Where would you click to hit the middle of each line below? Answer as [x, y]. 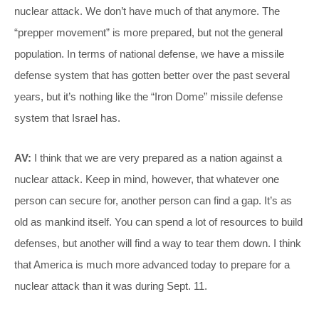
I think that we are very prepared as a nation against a [157, 157]
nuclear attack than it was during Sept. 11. [111, 286]
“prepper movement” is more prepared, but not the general [148, 32]
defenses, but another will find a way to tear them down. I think [158, 243]
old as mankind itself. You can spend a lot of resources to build [158, 221]
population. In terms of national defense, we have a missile [149, 53]
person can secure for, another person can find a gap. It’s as [153, 200]
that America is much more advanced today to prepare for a [152, 264]
